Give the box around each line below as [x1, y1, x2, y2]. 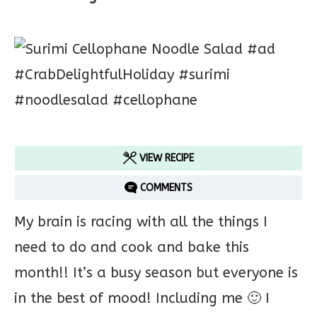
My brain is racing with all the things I [14, 214, 267, 230]
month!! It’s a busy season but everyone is [14, 265, 298, 281]
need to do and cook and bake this [14, 239, 249, 255]
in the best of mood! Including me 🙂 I [14, 290, 270, 306]
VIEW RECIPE [136, 152, 194, 164]
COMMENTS [137, 182, 193, 194]
